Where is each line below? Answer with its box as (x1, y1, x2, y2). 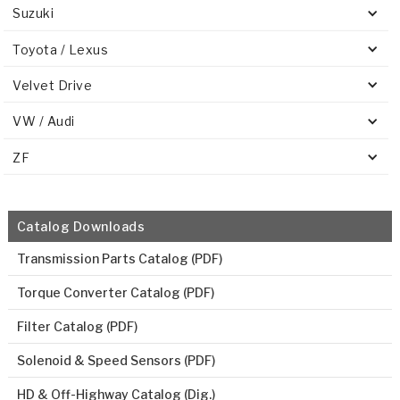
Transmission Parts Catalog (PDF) (16, 250, 222, 266)
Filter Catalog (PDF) (16, 318, 137, 334)
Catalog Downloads (16, 218, 146, 234)
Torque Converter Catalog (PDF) (16, 284, 214, 300)
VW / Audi (12, 113, 75, 129)
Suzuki (12, 5, 54, 21)
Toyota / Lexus (12, 41, 109, 57)
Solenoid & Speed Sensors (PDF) (16, 352, 215, 368)
